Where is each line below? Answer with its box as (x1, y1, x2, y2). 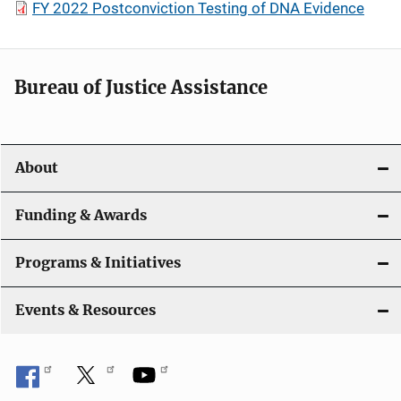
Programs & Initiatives (15, 254, 181, 271)
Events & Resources (15, 302, 156, 319)
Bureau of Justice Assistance (14, 76, 268, 98)
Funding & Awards (15, 207, 147, 224)
